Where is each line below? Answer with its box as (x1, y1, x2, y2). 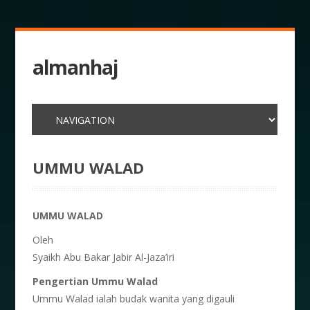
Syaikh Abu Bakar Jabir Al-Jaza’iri (33, 250, 175, 264)
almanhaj (33, 54, 118, 80)
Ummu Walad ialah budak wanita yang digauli (33, 292, 235, 305)
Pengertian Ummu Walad (33, 275, 158, 288)
